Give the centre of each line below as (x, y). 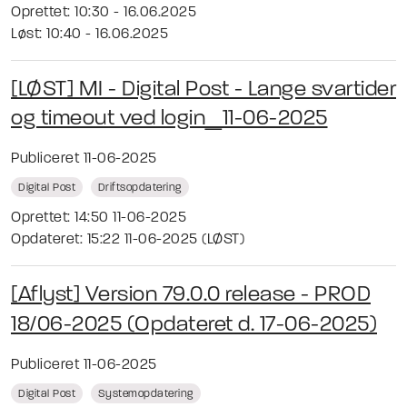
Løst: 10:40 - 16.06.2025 (89, 35)
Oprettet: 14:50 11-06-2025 (99, 218)
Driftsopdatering (139, 189)
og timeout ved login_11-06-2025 (169, 119)
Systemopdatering (145, 394)
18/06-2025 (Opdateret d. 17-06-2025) (194, 325)
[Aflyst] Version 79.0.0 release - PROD (191, 296)
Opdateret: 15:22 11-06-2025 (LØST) (128, 240)
